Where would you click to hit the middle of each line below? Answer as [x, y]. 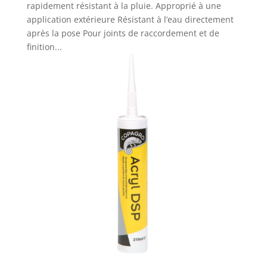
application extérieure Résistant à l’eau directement [130, 20]
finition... [44, 47]
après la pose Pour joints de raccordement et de [123, 33]
